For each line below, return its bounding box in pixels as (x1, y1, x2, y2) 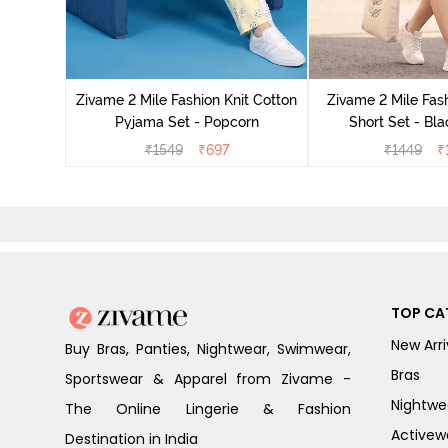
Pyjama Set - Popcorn (114, 113, 259, 130)
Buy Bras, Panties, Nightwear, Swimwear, (65, 338, 351, 359)
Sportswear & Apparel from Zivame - (65, 368, 351, 389)
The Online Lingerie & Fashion (65, 398, 351, 419)
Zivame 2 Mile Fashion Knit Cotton (76, 91, 297, 108)
